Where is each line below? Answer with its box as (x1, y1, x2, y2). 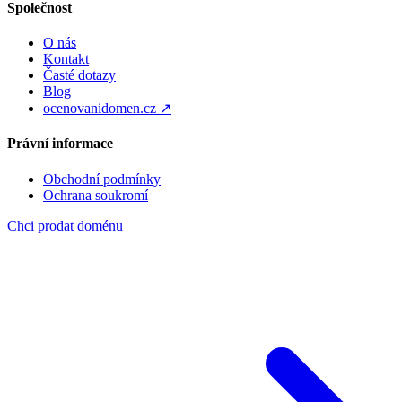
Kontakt (43, 51, 89, 67)
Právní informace (7, 135, 113, 152)
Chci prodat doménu (7, 217, 123, 233)
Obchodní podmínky (43, 170, 161, 187)
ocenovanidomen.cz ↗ (43, 100, 171, 117)
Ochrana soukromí (43, 187, 148, 203)
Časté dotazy (43, 67, 116, 83)
